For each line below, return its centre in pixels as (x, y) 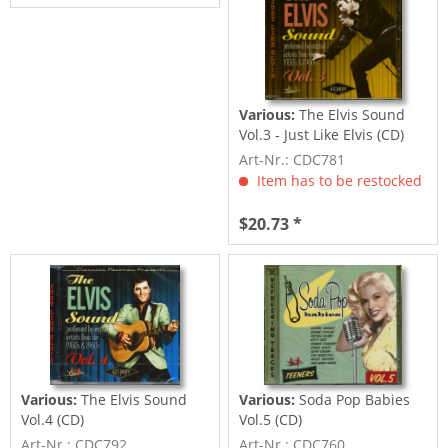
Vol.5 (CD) (271, 419)
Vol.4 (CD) (53, 419)
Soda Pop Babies (353, 399)
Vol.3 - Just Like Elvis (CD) (322, 135)
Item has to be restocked (338, 181)
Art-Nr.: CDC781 (292, 160)
